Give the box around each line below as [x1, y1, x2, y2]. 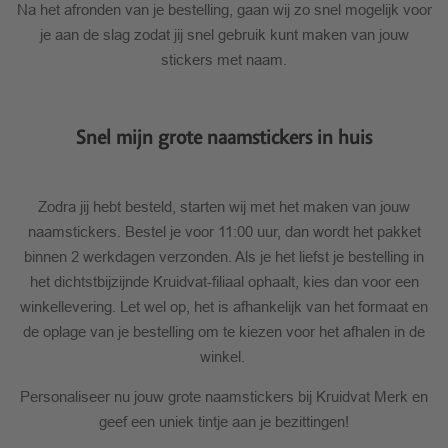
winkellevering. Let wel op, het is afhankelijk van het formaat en [20, 297, 428, 315]
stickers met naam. [161, 50, 287, 68]
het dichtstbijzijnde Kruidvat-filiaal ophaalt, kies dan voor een [29, 272, 419, 290]
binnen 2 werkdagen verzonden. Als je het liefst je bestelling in [24, 247, 424, 265]
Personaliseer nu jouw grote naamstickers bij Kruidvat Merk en [20, 387, 428, 405]
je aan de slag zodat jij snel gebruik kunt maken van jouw [39, 25, 409, 43]
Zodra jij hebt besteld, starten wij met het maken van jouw [38, 197, 410, 215]
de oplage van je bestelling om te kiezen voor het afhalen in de [23, 322, 425, 340]
